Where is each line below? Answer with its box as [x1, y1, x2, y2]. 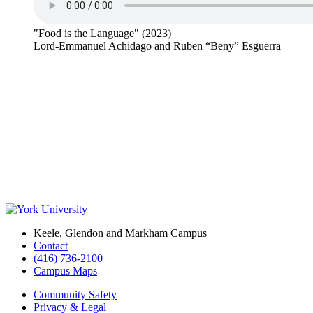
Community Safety [34, 289, 117, 301]
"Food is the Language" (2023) [34, 27, 171, 40]
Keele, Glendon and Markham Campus [34, 227, 207, 240]
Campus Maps [34, 265, 97, 277]
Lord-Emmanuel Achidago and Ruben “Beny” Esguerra [34, 40, 281, 52]
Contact [34, 240, 68, 252]
